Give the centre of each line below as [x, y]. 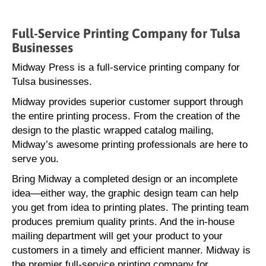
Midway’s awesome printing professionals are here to [130, 145]
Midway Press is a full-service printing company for [126, 67]
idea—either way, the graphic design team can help [125, 193]
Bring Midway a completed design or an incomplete [125, 179]
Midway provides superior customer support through [127, 102]
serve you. [35, 159]
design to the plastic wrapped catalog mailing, [113, 130]
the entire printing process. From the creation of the [126, 116]
